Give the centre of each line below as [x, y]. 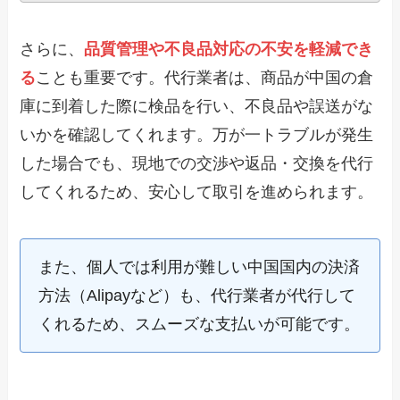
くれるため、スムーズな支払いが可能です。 [200, 324]
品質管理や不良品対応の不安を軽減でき [229, 49]
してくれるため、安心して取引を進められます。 [197, 192]
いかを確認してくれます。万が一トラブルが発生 [197, 134]
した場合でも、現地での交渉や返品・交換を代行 [197, 163]
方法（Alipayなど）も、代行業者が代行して [197, 295]
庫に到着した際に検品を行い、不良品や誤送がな [197, 106]
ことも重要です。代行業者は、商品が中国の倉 [205, 77]
